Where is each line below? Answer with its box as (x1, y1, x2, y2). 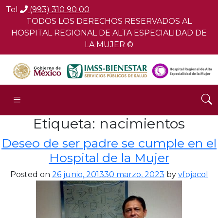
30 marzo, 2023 (104, 169, 164, 179)
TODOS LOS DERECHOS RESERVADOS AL (26, 17, 192, 26)
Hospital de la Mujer (49, 150, 169, 165)
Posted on (10, 169, 52, 179)
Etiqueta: (33, 114, 99, 132)
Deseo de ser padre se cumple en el (1, 135, 217, 150)
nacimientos (99, 114, 185, 132)
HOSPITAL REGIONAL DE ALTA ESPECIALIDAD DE (11, 28, 207, 37)
